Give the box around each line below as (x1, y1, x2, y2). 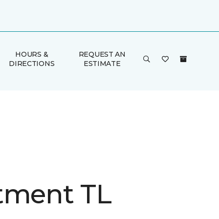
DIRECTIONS (9, 59, 55, 68)
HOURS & (15, 50, 48, 59)
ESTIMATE (83, 59, 121, 68)
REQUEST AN (78, 50, 126, 59)
